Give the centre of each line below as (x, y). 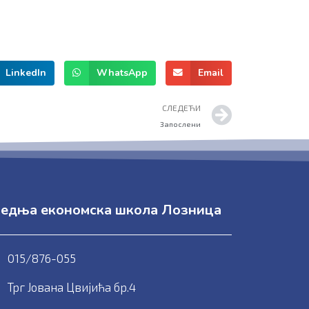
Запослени (180, 124)
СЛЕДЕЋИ (181, 107)
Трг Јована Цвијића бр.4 (71, 287)
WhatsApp (122, 72)
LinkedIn (26, 72)
